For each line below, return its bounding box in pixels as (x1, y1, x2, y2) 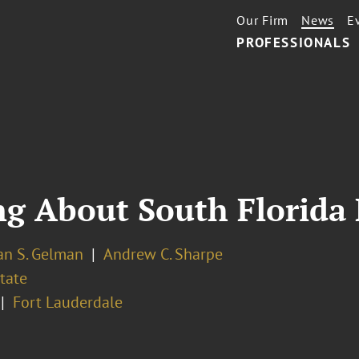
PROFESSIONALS (236, 34, 351, 51)
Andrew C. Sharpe (103, 244, 223, 264)
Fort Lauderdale (12, 292, 123, 313)
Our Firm (236, 12, 289, 28)
